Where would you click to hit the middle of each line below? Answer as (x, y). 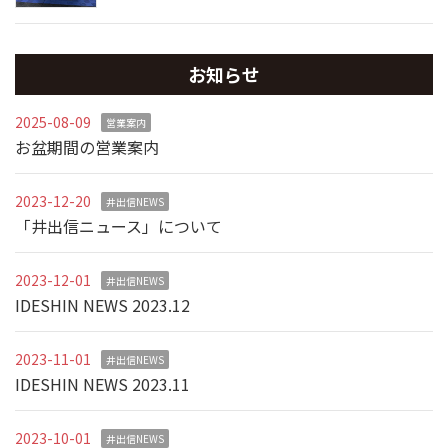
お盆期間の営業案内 (87, 146)
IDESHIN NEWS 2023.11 (102, 383)
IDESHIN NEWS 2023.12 (102, 304)
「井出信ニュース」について (118, 225)
